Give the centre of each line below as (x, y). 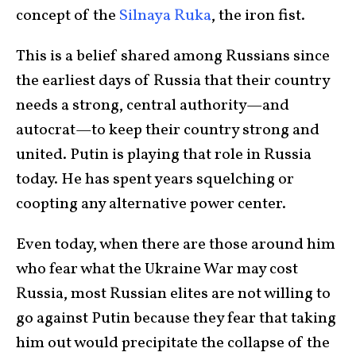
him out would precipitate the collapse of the (173, 343)
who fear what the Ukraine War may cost (157, 269)
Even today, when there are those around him (176, 244)
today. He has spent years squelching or (155, 179)
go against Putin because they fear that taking (176, 318)
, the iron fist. (258, 15)
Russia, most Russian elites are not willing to (173, 294)
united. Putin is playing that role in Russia (164, 155)
